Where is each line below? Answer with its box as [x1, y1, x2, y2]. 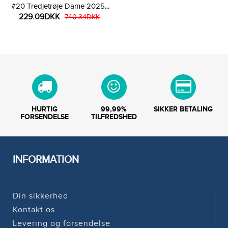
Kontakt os [13, 204, 55, 215]
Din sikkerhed [13, 190, 68, 201]
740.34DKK [65, 12, 100, 21]
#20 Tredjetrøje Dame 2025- [11, 1, 107, 11]
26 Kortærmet [36, 12, 82, 22]
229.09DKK [19, 11, 60, 22]
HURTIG [32, 104, 58, 113]
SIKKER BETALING [153, 104, 213, 113]
